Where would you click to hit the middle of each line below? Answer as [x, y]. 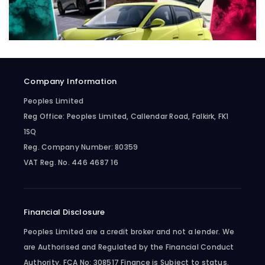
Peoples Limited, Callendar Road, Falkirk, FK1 [147, 116]
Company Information [70, 81]
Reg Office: [44, 116]
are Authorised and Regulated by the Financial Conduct [129, 247]
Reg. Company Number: [68, 147]
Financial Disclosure [64, 212]
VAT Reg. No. [47, 162]
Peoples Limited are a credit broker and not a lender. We [129, 231]
